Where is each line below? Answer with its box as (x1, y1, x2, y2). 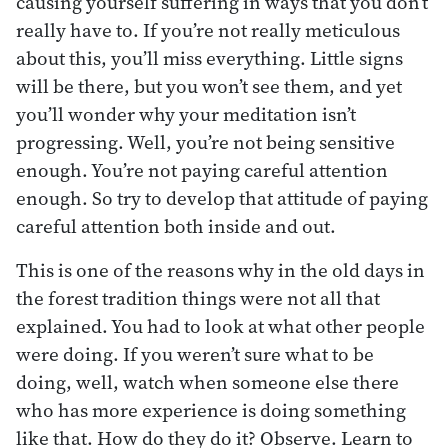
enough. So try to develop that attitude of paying (16, 184, 428, 211)
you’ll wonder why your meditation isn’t (16, 100, 356, 127)
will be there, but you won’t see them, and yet (16, 72, 402, 99)
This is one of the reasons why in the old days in (16, 256, 425, 283)
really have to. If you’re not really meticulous (16, 16, 400, 43)
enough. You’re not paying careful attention (16, 156, 388, 183)
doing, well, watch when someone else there (16, 368, 399, 395)
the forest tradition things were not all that (16, 284, 380, 311)
